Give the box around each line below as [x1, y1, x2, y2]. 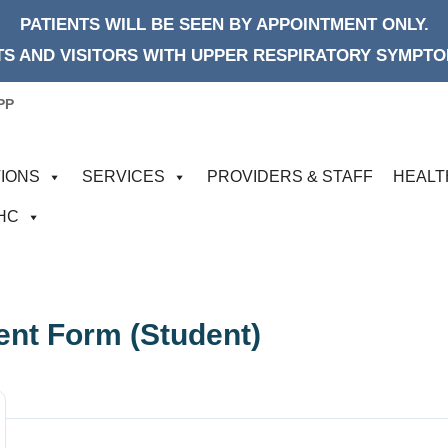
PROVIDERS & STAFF [207, 168, 373, 186]
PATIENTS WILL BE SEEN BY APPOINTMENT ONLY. [19, 15, 429, 34]
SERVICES [82, 168, 165, 186]
